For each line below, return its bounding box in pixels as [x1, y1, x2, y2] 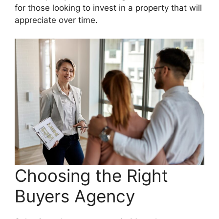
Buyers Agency [15, 186, 135, 206]
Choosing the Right [15, 165, 168, 186]
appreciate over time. [15, 15, 98, 25]
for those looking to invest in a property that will [15, 2, 202, 13]
